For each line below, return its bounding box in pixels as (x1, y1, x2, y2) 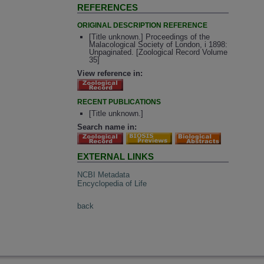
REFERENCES (77, 2, 138, 13)
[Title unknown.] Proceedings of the (88, 32, 210, 42)
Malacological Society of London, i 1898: (88, 40, 227, 49)
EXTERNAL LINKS (77, 151, 154, 162)
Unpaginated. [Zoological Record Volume (88, 48, 227, 57)
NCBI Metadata (77, 170, 130, 179)
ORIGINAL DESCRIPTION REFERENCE (77, 21, 208, 29)
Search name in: (77, 123, 137, 132)
